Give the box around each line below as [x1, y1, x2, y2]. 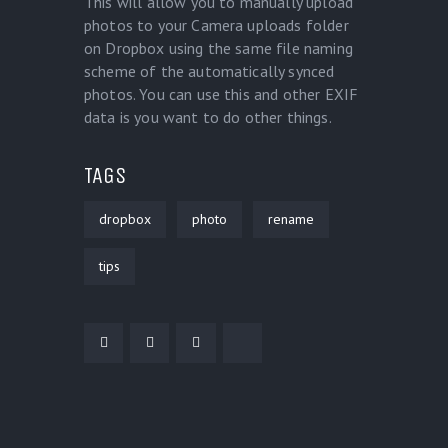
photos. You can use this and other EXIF [84, 84, 359, 105]
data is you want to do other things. [84, 107, 332, 128]
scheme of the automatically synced [84, 61, 335, 82]
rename [268, 210, 314, 229]
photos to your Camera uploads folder [84, 15, 349, 36]
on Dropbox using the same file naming [84, 38, 353, 59]
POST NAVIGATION [84, 404, 308, 445]
